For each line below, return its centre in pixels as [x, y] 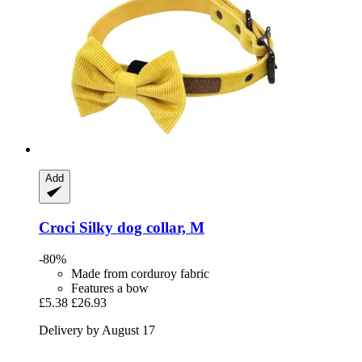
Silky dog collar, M [140, 228]
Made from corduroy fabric [140, 273]
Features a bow [110, 288]
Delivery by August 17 [97, 330]
